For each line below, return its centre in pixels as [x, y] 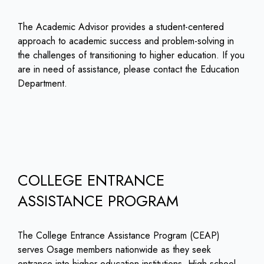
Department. [42, 84]
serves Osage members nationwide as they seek [114, 250]
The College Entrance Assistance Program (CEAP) [119, 236]
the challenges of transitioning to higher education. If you [131, 55]
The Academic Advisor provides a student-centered [121, 27]
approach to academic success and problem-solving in [126, 41]
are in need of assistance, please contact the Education [128, 70]
